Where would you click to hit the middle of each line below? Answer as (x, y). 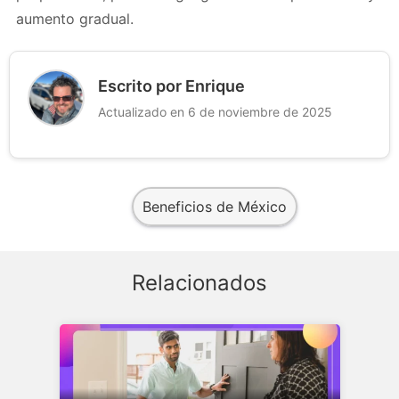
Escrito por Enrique (171, 86)
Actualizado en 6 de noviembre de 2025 (215, 112)
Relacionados (199, 282)
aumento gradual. (75, 18)
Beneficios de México (215, 206)
